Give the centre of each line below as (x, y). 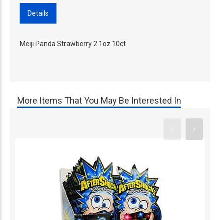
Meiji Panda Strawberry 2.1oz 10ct (73, 43)
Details (38, 13)
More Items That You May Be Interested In (99, 100)
